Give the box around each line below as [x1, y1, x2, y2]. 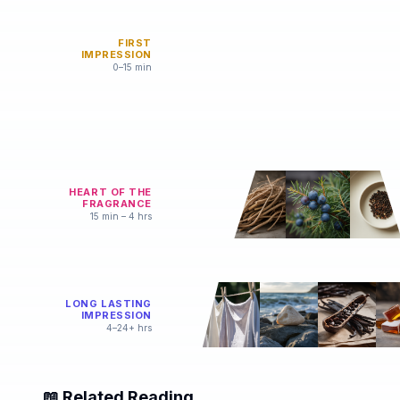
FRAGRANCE [82, 196, 152, 210]
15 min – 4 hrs [90, 210, 152, 221]
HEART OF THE [69, 185, 152, 198]
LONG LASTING [65, 297, 152, 310]
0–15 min [112, 62, 152, 72]
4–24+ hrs [106, 322, 152, 333]
